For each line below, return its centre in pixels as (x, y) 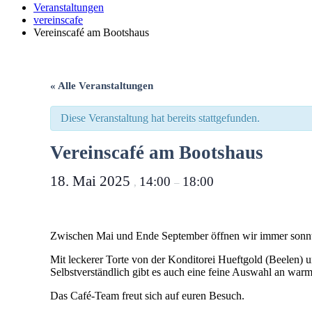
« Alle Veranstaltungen (102, 86)
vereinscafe (58, 20)
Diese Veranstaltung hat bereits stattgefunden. (160, 118)
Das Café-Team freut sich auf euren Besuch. (147, 296)
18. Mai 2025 (92, 181)
